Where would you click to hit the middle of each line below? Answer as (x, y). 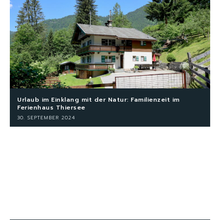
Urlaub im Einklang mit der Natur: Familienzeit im (98, 99)
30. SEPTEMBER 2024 (46, 117)
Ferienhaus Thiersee (51, 107)
